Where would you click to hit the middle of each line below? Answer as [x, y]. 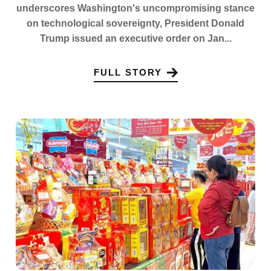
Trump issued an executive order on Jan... [135, 38]
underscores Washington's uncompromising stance [135, 8]
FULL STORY [128, 73]
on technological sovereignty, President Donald [135, 23]
